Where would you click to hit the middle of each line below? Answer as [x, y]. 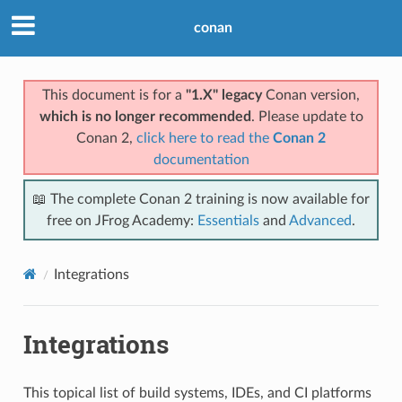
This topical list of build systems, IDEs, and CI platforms [197, 393]
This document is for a [114, 95]
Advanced [320, 220]
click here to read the [205, 138]
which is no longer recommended [145, 116]
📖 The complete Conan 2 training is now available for [201, 199]
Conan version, [311, 95]
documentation [201, 159]
